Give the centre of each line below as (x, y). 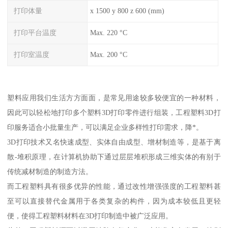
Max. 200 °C (108, 55)
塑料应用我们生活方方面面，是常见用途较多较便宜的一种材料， (114, 97)
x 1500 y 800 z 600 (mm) (127, 11)
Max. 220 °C (108, 33)
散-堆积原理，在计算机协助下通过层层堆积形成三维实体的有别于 (114, 156)
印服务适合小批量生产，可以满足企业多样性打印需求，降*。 (105, 127)
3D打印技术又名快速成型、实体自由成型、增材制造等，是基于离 (114, 142)
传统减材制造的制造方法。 (50, 171)
